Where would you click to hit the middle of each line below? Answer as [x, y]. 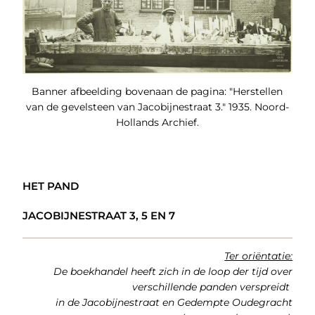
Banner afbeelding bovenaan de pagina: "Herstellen [157, 91]
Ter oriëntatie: [259, 256]
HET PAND [50, 186]
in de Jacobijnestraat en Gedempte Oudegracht [174, 302]
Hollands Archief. [157, 122]
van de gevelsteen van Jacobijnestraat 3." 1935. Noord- [157, 107]
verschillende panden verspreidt [213, 287]
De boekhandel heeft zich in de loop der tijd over [173, 271]
